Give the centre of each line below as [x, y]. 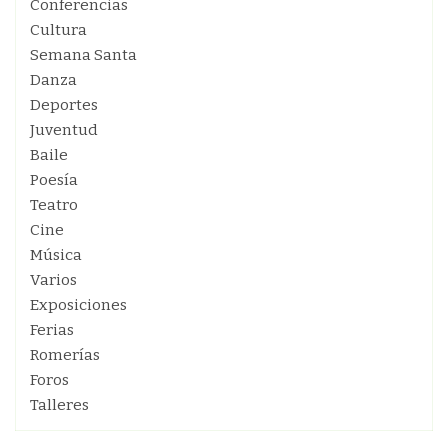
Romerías [65, 355]
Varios [53, 280]
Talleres [59, 405]
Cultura [58, 30]
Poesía [54, 180]
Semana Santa [83, 55]
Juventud [64, 130]
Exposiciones [78, 305]
